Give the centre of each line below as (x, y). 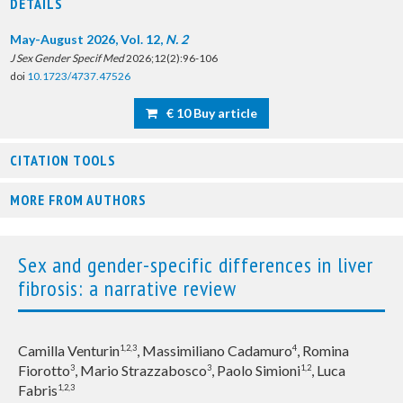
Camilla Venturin (69, 350)
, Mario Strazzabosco (141, 370)
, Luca (328, 370)
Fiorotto (44, 370)
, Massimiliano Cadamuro (215, 350)
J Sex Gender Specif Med (67, 58)
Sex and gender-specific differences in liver (196, 265)
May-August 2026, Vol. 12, (88, 39)
